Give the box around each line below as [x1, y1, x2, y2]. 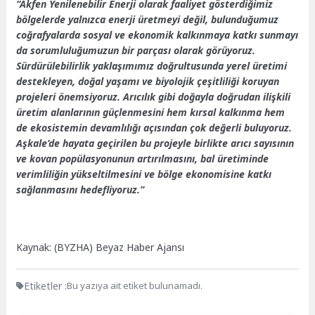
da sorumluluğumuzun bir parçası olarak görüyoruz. [16, 44, 256, 58]
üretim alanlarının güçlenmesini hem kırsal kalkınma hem [16, 105, 285, 120]
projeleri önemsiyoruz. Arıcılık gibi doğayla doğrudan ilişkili [16, 90, 291, 104]
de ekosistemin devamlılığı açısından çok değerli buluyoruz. [16, 121, 292, 135]
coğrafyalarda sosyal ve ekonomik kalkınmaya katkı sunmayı [16, 28, 299, 42]
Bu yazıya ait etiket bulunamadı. [67, 279, 203, 292]
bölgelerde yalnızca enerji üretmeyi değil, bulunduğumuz [16, 13, 279, 27]
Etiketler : [24, 278, 67, 292]
